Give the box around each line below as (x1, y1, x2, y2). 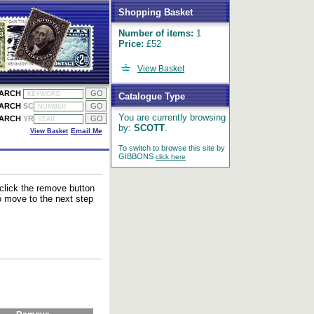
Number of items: (118, 28, 193, 39)
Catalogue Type (118, 91, 185, 102)
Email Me (71, 127, 102, 135)
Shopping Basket (118, 7, 193, 18)
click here (156, 153, 186, 161)
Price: (118, 39, 144, 49)
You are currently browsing (118, 112, 226, 123)
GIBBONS (118, 152, 156, 161)
